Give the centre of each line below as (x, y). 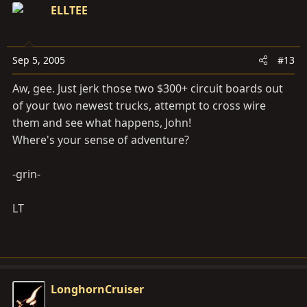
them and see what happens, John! (102, 123)
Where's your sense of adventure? (101, 140)
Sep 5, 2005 (39, 60)
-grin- (26, 174)
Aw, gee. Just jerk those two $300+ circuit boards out (148, 89)
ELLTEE (69, 11)
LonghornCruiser (97, 290)
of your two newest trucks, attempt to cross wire (139, 106)
